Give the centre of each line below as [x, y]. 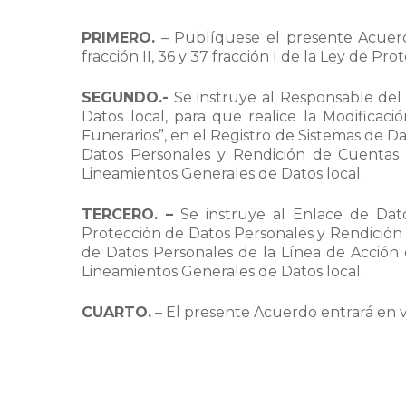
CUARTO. [117, 312]
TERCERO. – [128, 214]
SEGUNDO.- [126, 97]
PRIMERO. [119, 38]
